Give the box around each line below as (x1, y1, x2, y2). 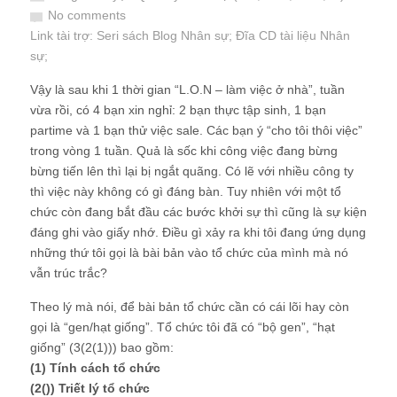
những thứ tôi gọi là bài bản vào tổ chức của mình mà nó (30, 245, 348, 260)
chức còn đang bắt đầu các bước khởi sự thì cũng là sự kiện (30, 205, 367, 219)
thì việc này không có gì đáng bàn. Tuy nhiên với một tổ (30, 184, 341, 198)
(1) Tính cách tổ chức (30, 361, 160, 375)
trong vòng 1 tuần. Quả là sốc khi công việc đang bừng (30, 144, 338, 158)
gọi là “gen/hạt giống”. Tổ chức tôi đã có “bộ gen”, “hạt (30, 320, 335, 334)
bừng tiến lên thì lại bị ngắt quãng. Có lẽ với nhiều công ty (30, 164, 354, 178)
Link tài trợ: (30, 28, 97, 43)
